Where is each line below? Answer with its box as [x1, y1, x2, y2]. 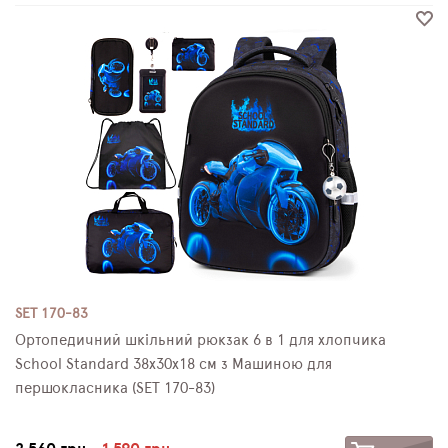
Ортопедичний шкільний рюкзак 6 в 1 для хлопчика [15, 333, 386, 348]
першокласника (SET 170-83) [15, 381, 215, 396]
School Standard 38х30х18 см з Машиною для [15, 357, 332, 372]
